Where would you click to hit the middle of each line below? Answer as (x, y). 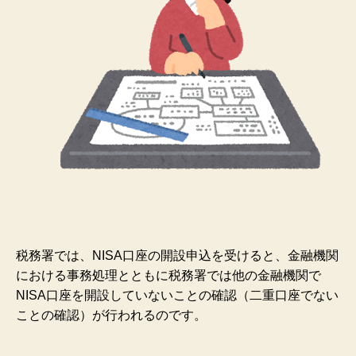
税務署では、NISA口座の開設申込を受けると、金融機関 (177, 256)
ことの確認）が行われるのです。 (111, 315)
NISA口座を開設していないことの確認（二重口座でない (177, 296)
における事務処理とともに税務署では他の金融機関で (168, 276)
